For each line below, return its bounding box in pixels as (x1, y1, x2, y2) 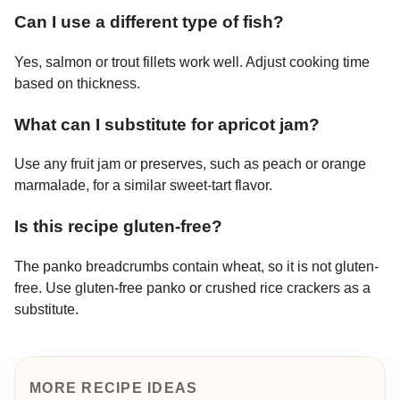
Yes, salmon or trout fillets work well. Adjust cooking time (14, 54, 370, 70)
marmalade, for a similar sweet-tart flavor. (14, 178, 272, 194)
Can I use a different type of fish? (14, 12, 284, 32)
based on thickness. (14, 75, 140, 91)
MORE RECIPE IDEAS (29, 379, 198, 396)
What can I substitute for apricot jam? (14, 114, 320, 134)
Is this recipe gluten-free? (14, 216, 222, 236)
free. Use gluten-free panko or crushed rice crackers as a (14, 279, 371, 296)
